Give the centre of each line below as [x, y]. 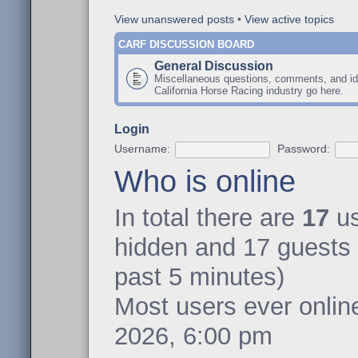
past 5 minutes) [199, 276]
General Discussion [214, 66]
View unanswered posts [174, 19]
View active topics [289, 19]
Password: [303, 149]
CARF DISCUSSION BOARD [186, 44]
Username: [142, 149]
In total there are [208, 217]
